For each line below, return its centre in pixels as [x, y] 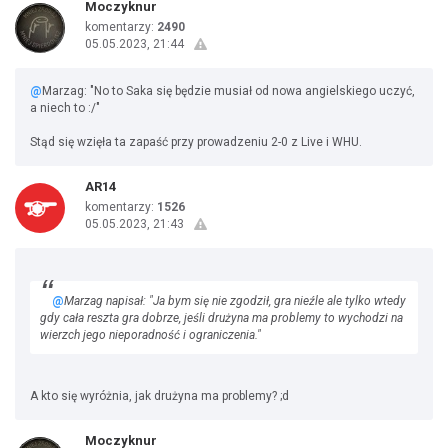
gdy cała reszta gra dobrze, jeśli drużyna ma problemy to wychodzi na [221, 318]
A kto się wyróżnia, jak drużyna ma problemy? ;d [159, 396]
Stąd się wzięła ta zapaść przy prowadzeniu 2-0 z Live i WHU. [196, 142]
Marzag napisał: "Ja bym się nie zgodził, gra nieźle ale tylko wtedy [235, 301]
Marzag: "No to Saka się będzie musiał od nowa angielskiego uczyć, [228, 91]
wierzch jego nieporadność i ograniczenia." [150, 335]
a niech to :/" [65, 108]
